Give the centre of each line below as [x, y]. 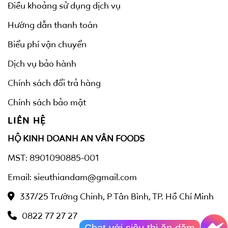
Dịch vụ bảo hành [42, 63]
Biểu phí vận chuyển [47, 44]
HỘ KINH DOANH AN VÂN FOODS [76, 138]
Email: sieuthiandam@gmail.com [72, 177]
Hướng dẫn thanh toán [53, 25]
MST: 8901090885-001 [53, 158]
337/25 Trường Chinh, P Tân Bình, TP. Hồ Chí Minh [117, 196]
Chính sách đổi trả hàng [54, 83]
